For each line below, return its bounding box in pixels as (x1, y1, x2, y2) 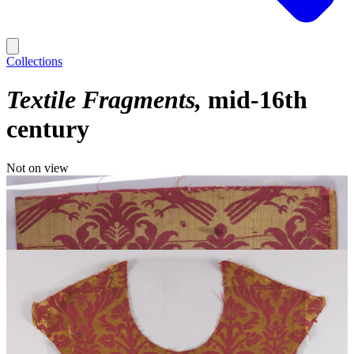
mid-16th (208, 85, 307, 115)
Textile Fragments (6, 85, 195, 115)
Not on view (6, 160, 69, 175)
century (6, 115, 89, 144)
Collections (6, 55, 62, 68)
